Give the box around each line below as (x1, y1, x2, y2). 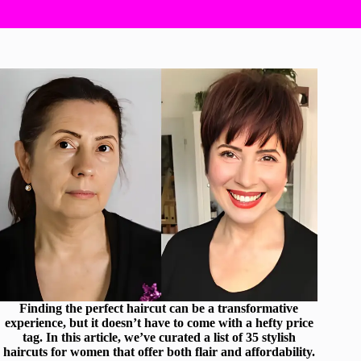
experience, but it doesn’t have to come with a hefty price (4, 315, 313, 330)
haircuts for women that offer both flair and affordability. (2, 344, 315, 359)
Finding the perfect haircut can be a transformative (19, 301, 299, 315)
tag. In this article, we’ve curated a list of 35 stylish (22, 330, 296, 344)
